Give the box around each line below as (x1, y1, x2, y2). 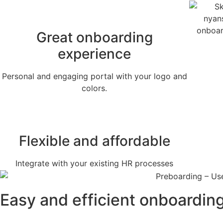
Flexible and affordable (18, 132, 170, 150)
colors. (82, 83, 108, 94)
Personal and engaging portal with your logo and (1, 71, 187, 82)
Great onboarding (36, 29, 153, 46)
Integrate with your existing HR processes (15, 158, 174, 169)
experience (58, 45, 131, 63)
